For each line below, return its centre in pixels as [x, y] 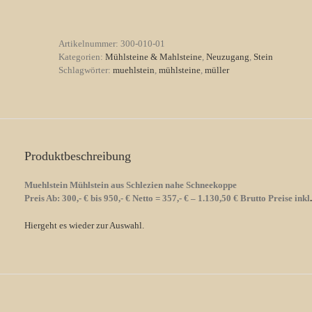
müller [217, 70]
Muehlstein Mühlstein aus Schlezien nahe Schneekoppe [131, 185]
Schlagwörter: [86, 70]
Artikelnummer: [89, 43]
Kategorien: [82, 56]
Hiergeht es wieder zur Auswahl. [84, 225]
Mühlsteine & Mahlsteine [154, 56]
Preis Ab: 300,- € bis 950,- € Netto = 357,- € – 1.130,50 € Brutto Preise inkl [167, 198]
